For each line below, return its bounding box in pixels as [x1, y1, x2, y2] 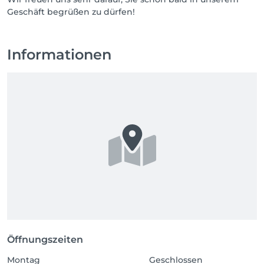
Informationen [7, 46, 111, 63]
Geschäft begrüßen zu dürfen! [7, 6, 135, 17]
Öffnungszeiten [7, 234, 83, 245]
